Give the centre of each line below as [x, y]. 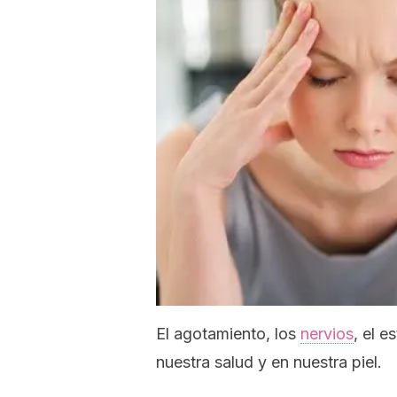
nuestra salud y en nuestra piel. [269, 362]
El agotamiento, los [228, 334]
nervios [327, 334]
